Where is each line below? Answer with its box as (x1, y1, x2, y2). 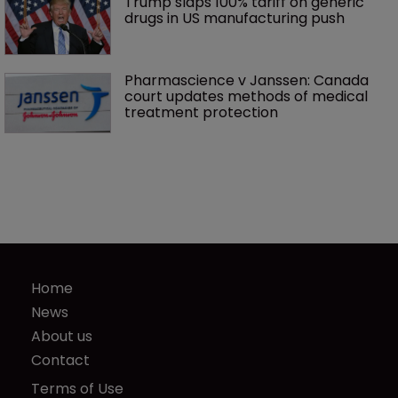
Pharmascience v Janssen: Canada (124, 70, 372, 91)
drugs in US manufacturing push (124, 7, 345, 28)
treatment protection (124, 102, 278, 123)
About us (31, 326, 92, 347)
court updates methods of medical (124, 86, 371, 107)
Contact (31, 350, 90, 371)
